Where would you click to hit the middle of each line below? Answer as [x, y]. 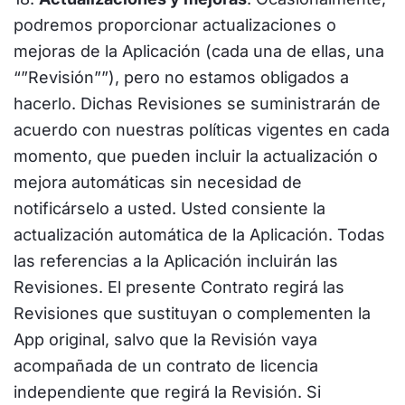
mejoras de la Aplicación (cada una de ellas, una [199, 51]
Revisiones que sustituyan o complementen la [192, 313]
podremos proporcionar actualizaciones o [175, 25]
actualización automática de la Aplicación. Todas [199, 235]
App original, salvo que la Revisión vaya [165, 339]
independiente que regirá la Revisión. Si [167, 392]
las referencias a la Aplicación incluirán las [176, 261]
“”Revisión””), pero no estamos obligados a [181, 77]
